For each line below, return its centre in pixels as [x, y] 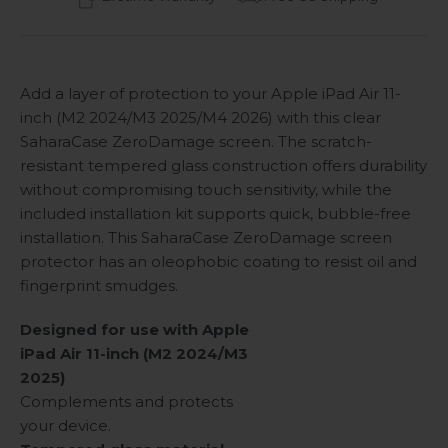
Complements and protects [126, 402]
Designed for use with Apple [134, 330]
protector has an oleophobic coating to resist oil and [218, 262]
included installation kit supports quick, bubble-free [215, 214]
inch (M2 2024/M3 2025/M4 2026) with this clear [200, 118]
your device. [65, 426]
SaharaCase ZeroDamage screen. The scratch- [196, 142]
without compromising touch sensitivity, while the [206, 190]
